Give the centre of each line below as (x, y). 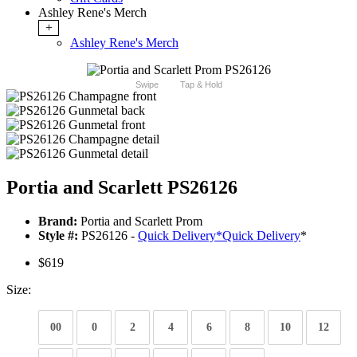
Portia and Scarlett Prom (140, 222)
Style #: (58, 236)
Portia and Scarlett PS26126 (122, 188)
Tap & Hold (201, 85)
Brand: (58, 222)
